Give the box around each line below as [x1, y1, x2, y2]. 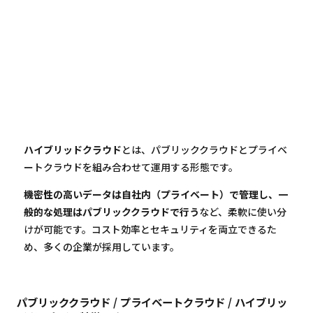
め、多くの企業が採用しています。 [24, 240, 180, 254]
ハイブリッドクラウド [24, 143, 122, 157]
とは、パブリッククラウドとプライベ [122, 143, 287, 157]
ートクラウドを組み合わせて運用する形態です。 [24, 160, 238, 175]
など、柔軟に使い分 [199, 205, 286, 219]
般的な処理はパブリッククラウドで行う [24, 205, 199, 219]
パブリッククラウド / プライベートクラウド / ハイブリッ [17, 294, 287, 310]
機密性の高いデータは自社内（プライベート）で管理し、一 [24, 187, 288, 202]
